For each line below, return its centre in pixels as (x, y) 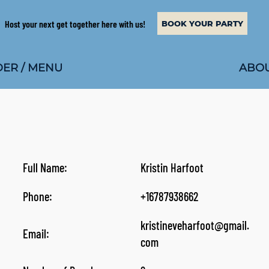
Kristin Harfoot (172, 168)
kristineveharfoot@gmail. (195, 225)
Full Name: (45, 168)
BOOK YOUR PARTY (203, 24)
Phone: (37, 196)
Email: (36, 234)
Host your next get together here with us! (74, 23)
